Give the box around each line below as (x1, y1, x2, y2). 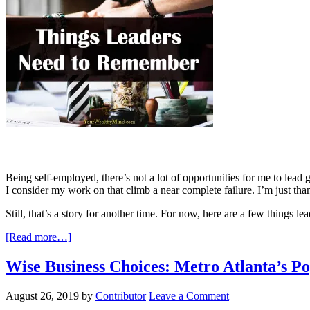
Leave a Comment (149, 289, 229, 302)
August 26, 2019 (6, 289, 79, 302)
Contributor (95, 289, 146, 302)
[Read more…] (6, 231, 71, 244)
